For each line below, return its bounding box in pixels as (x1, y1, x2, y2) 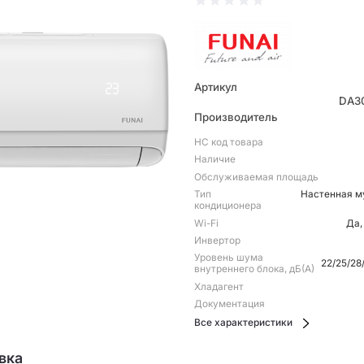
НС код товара (193, 136, 263, 149)
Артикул (193, 80, 237, 93)
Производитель (193, 110, 278, 124)
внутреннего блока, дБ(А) (193, 263, 314, 275)
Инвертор (193, 234, 240, 246)
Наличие (193, 154, 236, 166)
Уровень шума (193, 252, 263, 264)
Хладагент (193, 280, 244, 292)
